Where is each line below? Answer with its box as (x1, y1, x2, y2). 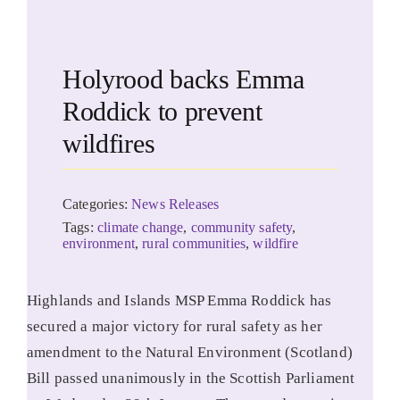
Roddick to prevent (62, 96, 262, 126)
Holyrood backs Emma (62, 64, 304, 94)
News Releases (131, 196, 220, 212)
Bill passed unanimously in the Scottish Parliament (26, 370, 355, 387)
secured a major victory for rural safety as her (26, 318, 322, 335)
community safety (190, 220, 293, 235)
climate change (97, 220, 184, 235)
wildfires (62, 129, 155, 158)
